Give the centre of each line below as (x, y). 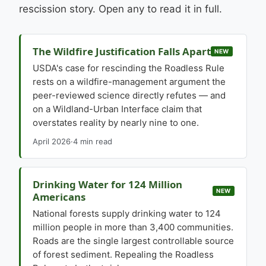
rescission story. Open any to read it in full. (121, 9)
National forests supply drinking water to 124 (127, 213)
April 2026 (52, 141)
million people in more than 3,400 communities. (133, 227)
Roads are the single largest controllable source (133, 241)
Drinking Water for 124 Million (107, 184)
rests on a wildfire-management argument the (129, 82)
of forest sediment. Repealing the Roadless (123, 254)
